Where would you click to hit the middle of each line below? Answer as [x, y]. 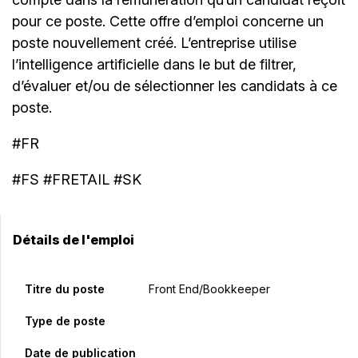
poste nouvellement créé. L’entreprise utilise [154, 43]
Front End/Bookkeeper [209, 289]
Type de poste [65, 321]
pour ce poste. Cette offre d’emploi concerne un [168, 22]
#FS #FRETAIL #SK [77, 180]
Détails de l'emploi [74, 240]
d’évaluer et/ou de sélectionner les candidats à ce [175, 86]
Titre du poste [65, 289]
